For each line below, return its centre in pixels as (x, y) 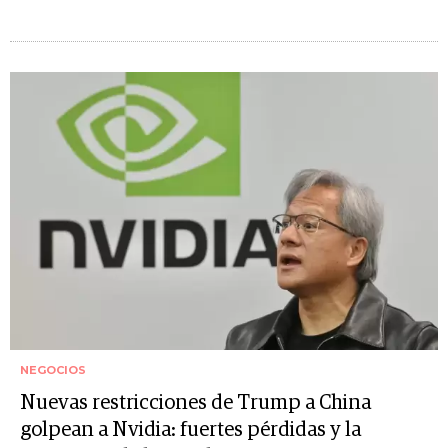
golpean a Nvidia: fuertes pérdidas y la (190, 429)
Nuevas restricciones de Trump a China (195, 402)
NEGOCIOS (53, 369)
